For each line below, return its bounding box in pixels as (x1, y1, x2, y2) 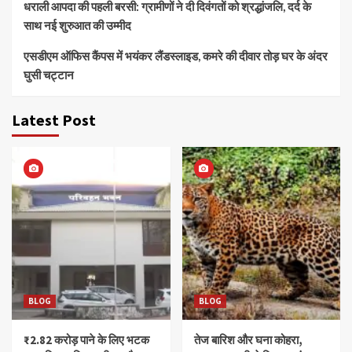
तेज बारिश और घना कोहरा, (193, 332, 302, 348)
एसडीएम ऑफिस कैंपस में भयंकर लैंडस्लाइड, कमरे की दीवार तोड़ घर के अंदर (24, 49, 328, 64)
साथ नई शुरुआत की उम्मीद (24, 18, 131, 33)
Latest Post (12, 110, 96, 130)
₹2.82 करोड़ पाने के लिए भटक (24, 332, 149, 348)
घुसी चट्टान (24, 68, 74, 82)
